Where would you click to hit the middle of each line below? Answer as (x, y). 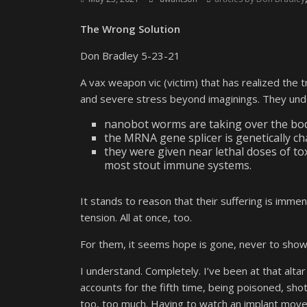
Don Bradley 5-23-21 (130, 56)
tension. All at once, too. (136, 217)
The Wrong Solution (130, 29)
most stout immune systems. (178, 165)
